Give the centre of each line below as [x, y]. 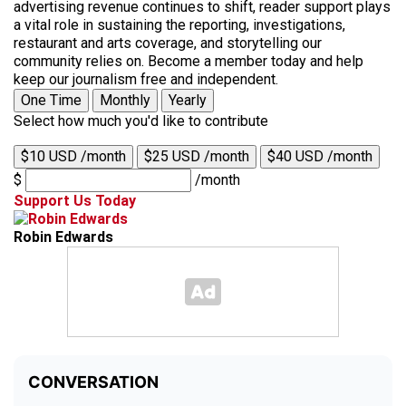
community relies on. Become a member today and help [188, 62]
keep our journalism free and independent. [146, 80]
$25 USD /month [197, 157]
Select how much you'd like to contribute [141, 121]
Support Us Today [75, 201]
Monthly [125, 101]
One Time [51, 101]
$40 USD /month [320, 157]
